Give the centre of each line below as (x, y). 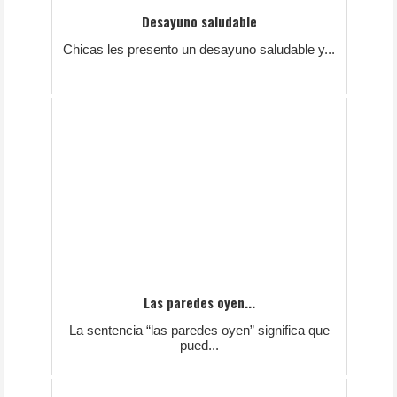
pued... (199, 346)
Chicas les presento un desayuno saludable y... (199, 50)
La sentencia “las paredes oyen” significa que (199, 331)
